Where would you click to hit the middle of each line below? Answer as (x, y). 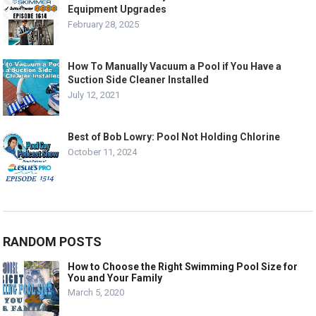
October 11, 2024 (103, 152)
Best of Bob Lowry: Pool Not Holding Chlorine (174, 137)
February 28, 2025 (104, 25)
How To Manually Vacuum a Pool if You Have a (175, 67)
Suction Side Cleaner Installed (139, 80)
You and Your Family (115, 278)
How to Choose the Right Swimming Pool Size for (183, 267)
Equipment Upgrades (117, 10)
